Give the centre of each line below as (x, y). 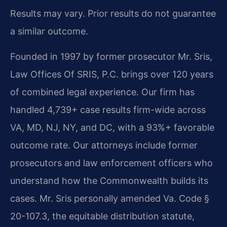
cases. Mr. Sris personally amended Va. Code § (110, 198)
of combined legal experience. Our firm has (102, 92)
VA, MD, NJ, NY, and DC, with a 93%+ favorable (112, 127)
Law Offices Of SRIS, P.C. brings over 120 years (112, 74)
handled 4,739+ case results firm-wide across (108, 109)
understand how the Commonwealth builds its (109, 180)
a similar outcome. (49, 31)
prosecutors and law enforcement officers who (111, 163)
